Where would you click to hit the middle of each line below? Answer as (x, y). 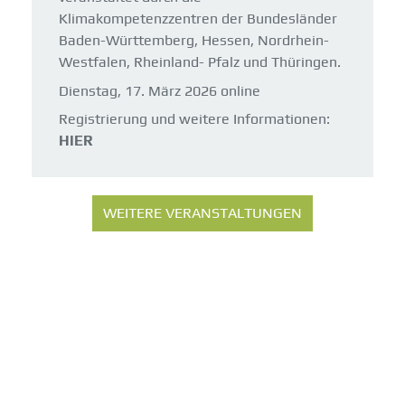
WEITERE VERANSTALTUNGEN (202, 212)
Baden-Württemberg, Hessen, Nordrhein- (194, 40)
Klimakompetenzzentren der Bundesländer (198, 19)
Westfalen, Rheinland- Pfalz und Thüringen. (200, 62)
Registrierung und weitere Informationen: (194, 119)
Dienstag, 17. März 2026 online (160, 90)
